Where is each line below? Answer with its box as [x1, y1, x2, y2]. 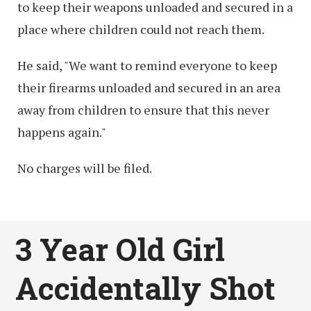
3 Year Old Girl [15, 228, 226, 269]
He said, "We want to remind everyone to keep [17, 56, 277, 74]
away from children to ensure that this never [17, 101, 269, 118]
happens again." [17, 123, 106, 140]
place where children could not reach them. [17, 20, 264, 37]
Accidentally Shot [15, 267, 276, 308]
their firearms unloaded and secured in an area [17, 78, 280, 96]
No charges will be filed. [17, 159, 152, 176]
